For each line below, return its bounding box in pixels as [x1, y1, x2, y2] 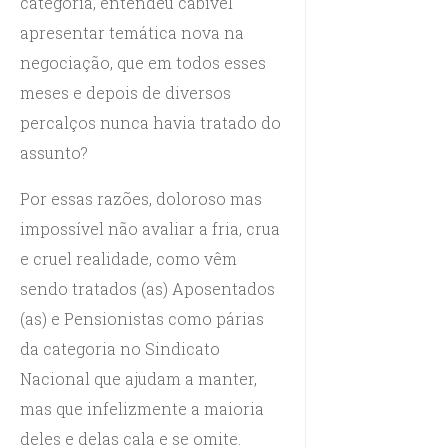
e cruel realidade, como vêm [20, 247, 237, 269]
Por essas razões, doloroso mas [20, 187, 262, 209]
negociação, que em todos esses [20, 51, 266, 73]
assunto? [20, 141, 88, 163]
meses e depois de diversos [20, 81, 231, 103]
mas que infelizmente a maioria [20, 397, 264, 419]
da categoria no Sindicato [20, 337, 220, 359]
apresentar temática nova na [20, 21, 244, 43]
